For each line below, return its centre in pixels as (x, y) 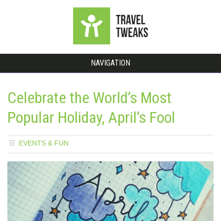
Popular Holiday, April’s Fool (91, 117)
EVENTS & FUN (43, 143)
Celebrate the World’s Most (90, 98)
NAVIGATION (110, 63)
